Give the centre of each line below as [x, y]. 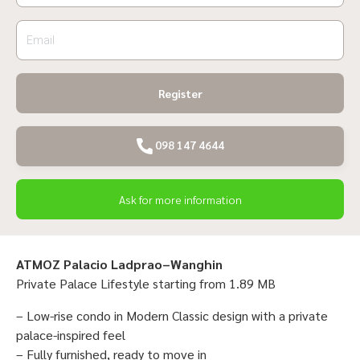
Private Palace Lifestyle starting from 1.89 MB [146, 283]
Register [180, 93]
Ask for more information [180, 199]
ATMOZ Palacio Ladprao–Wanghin [119, 264]
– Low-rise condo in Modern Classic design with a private [172, 315]
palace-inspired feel [71, 334]
